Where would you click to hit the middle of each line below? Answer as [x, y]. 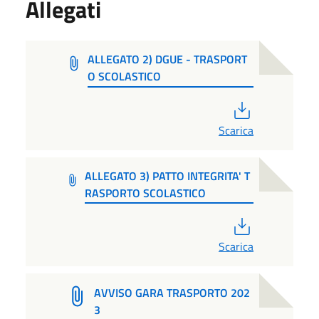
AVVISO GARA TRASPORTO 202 [172, 292]
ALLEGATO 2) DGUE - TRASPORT [167, 59]
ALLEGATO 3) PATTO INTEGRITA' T [167, 176]
